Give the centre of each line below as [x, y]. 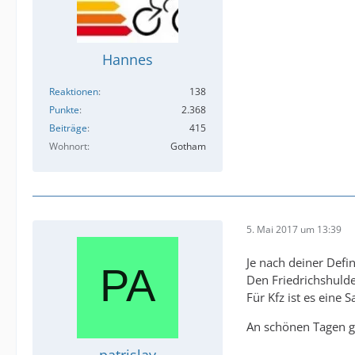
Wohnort [68, 146]
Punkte [64, 110]
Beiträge [68, 128]
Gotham [188, 146]
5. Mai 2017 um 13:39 [294, 229]
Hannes [128, 59]
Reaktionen [74, 92]
